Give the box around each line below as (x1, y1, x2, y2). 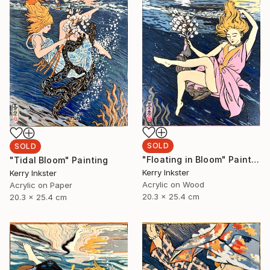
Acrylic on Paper (10, 180, 72, 190)
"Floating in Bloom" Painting (251, 154, 260, 165)
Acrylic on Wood (142, 180, 204, 190)
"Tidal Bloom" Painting (10, 155, 108, 166)
